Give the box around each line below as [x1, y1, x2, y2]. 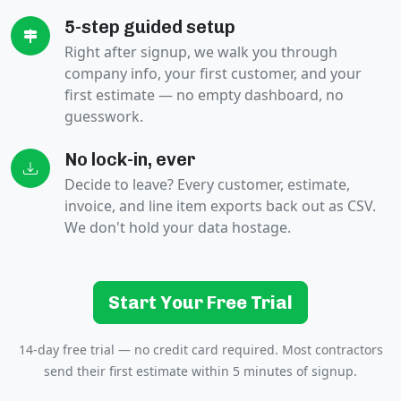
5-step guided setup [64, 16, 235, 38]
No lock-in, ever [64, 149, 196, 171]
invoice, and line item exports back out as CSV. [64, 196, 376, 217]
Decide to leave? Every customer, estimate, [64, 175, 350, 195]
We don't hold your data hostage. [64, 218, 291, 238]
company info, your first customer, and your [64, 64, 362, 84]
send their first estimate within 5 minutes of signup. [44, 363, 357, 380]
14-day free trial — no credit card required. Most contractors [18, 341, 383, 359]
